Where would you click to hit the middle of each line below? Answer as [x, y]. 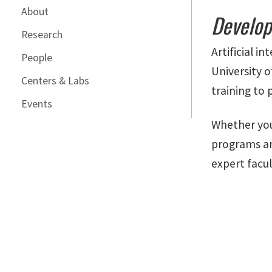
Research [42, 35]
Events [37, 104]
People [37, 58]
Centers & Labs [55, 81]
